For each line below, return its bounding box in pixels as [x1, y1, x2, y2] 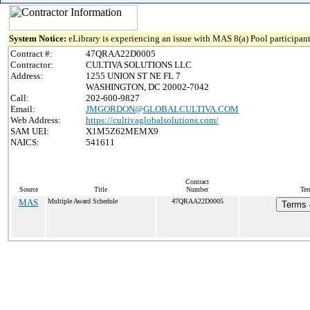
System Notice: [9, 33, 69, 44]
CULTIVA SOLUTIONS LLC [86, 60, 192, 70]
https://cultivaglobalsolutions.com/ [86, 115, 219, 125]
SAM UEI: [10, 126, 49, 136]
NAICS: [10, 137, 39, 147]
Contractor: [10, 60, 53, 70]
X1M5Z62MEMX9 [86, 126, 158, 136]
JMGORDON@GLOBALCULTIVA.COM [86, 104, 239, 114]
